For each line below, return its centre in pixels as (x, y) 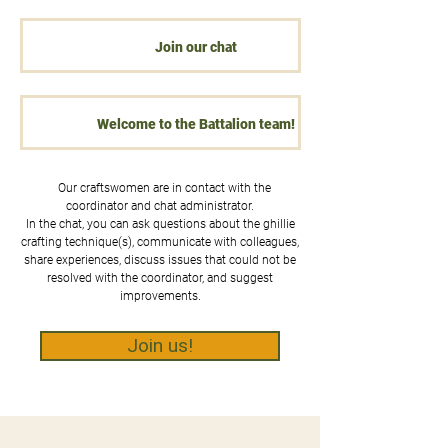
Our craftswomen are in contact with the (160, 188)
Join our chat (195, 47)
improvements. (160, 296)
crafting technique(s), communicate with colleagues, (160, 242)
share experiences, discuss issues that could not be (160, 260)
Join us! (160, 345)
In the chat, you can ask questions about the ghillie (160, 224)
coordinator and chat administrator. (160, 206)
